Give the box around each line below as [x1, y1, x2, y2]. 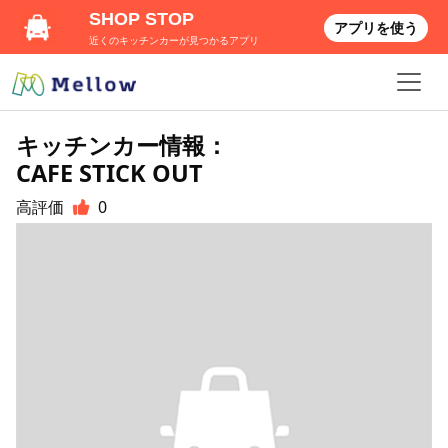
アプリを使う [334, 19, 418, 36]
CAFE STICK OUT [16, 157, 203, 189]
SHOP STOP [89, 9, 195, 29]
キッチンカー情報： [16, 129, 228, 161]
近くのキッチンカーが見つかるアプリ [89, 35, 260, 46]
